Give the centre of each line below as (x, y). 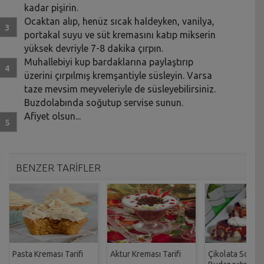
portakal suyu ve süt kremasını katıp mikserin (120, 35)
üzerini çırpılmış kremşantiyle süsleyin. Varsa (118, 76)
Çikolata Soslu (234, 254)
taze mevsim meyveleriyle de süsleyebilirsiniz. (120, 89)
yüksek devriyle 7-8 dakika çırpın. (94, 49)
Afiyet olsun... (53, 116)
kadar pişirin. (52, 8)
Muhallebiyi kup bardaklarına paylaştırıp (109, 62)
